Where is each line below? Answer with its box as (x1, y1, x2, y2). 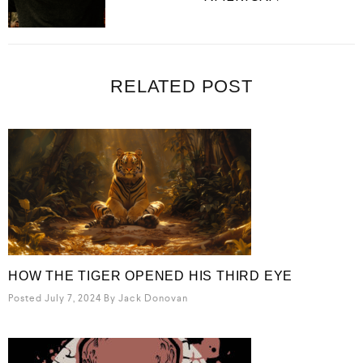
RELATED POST (110, 76, 253, 97)
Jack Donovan (118, 292, 188, 305)
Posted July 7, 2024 (8, 292, 101, 305)
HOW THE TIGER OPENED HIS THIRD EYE (8, 269, 293, 284)
